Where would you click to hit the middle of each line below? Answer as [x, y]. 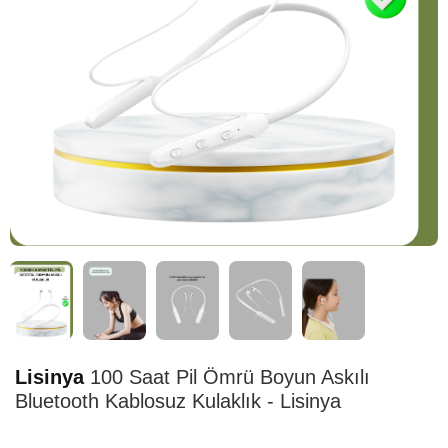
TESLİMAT [68, 268]
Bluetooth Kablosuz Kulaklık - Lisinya [178, 401]
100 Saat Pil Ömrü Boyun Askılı [227, 377]
